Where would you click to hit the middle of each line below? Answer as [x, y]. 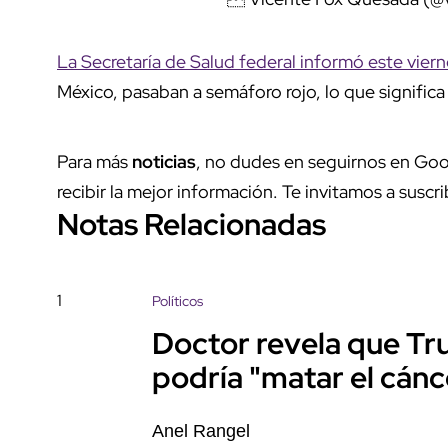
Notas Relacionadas [191, 223]
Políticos [177, 300]
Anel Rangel [201, 430]
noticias [164, 161]
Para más [94, 161]
